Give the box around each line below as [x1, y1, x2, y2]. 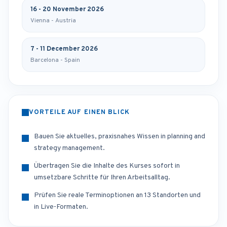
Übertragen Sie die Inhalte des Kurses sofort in [34, 162, 180, 171]
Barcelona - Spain [30, 56, 80, 65]
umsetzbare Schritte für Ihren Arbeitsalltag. [34, 173, 170, 182]
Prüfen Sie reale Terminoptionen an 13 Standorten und [34, 191, 201, 200]
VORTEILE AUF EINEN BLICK [29, 108, 130, 117]
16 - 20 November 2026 [30, 6, 104, 14]
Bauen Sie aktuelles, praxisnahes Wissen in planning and [34, 132, 205, 141]
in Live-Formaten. [34, 203, 88, 212]
